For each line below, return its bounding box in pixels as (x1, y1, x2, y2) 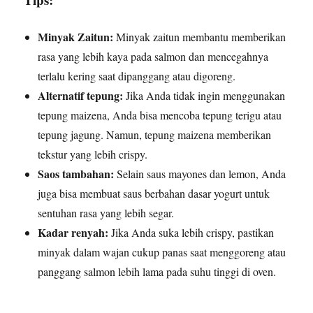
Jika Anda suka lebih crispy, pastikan (108, 224, 275, 240)
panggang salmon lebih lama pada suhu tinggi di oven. (38, 263, 277, 279)
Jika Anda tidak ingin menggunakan (123, 87, 286, 103)
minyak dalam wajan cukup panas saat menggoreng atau (38, 244, 286, 259)
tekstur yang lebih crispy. (38, 146, 148, 161)
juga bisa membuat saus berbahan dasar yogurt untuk (38, 185, 270, 201)
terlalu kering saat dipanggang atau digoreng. (38, 68, 236, 83)
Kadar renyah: (38, 224, 109, 240)
